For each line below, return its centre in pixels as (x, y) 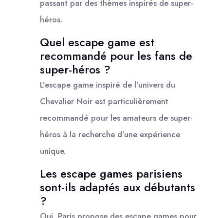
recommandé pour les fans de (116, 56)
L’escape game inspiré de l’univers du (108, 84)
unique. (53, 151)
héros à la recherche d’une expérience (110, 134)
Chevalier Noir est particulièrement (104, 101)
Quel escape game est (97, 42)
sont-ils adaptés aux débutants (118, 187)
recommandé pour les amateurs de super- (116, 118)
